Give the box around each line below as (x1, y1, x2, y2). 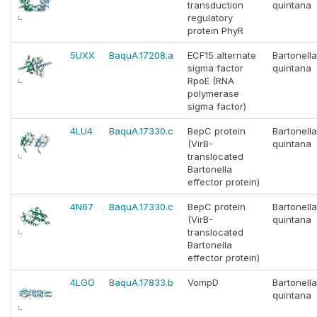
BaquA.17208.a (109, 50, 173, 62)
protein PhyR (188, 25, 243, 37)
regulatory (188, 12, 233, 24)
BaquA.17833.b (109, 277, 173, 289)
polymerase (188, 88, 239, 100)
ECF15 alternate (188, 50, 256, 62)
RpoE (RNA (188, 75, 234, 87)
